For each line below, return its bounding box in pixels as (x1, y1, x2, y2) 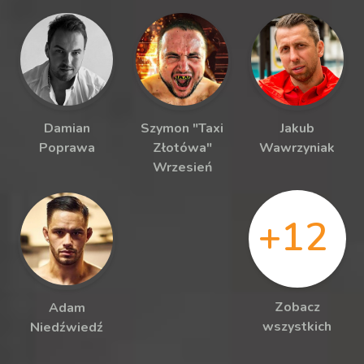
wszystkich (262, 318, 332, 336)
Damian (43, 119, 90, 138)
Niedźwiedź (30, 318, 104, 337)
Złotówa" (152, 139, 212, 158)
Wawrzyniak (259, 139, 336, 158)
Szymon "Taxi (141, 119, 223, 138)
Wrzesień (152, 158, 212, 177)
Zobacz (274, 298, 320, 317)
